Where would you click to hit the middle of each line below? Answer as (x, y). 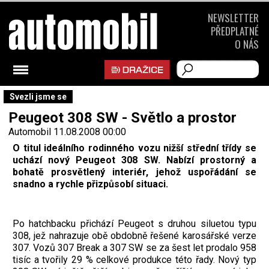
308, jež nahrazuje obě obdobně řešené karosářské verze (134, 235)
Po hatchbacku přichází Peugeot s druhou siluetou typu (134, 223)
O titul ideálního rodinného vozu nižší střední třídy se (134, 148)
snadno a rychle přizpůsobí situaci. (90, 184)
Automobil (31, 132)
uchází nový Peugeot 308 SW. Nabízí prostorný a (134, 160)
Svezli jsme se (38, 97)
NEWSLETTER (233, 18)
